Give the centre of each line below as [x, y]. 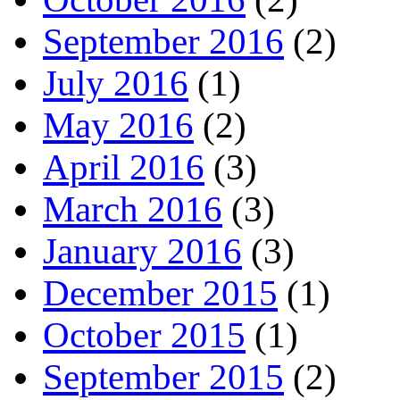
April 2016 [124, 168]
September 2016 [163, 42]
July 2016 [116, 84]
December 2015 [160, 294]
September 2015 [163, 378]
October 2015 [144, 336]
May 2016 [118, 126]
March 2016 [133, 210]
